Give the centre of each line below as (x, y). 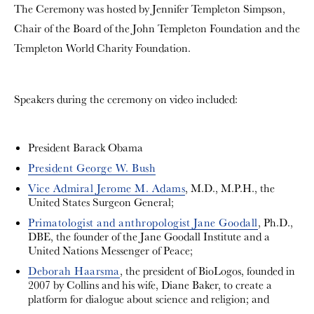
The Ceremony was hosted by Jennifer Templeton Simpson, (150, 9)
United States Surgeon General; (101, 202)
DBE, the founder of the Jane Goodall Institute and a (149, 237)
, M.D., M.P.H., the (230, 188)
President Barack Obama (86, 148)
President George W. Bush (92, 168)
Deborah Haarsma (74, 271)
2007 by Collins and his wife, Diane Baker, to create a (150, 285)
